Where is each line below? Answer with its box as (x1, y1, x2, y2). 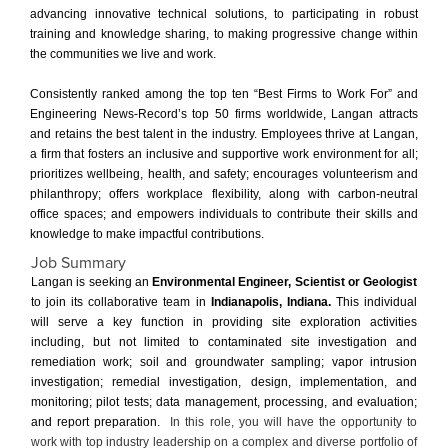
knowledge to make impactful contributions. (30, 226, 264, 241)
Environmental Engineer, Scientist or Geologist (152, 274, 417, 289)
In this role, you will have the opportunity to (170, 414, 418, 429)
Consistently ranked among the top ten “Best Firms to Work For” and (30, 86, 418, 101)
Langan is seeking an (31, 274, 152, 289)
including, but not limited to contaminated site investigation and (31, 334, 417, 349)
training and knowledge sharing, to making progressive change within (30, 26, 418, 41)
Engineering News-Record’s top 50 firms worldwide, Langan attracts (30, 106, 418, 121)
